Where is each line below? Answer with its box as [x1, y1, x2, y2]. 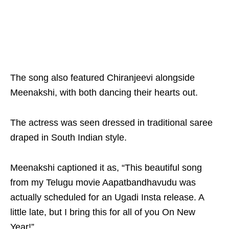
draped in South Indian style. [10, 132, 127, 143]
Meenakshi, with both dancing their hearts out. [10, 87, 198, 98]
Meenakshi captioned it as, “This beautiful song [10, 163, 202, 173]
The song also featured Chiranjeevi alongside [10, 73, 195, 83]
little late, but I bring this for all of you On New [10, 207, 195, 217]
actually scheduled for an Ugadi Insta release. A [10, 192, 204, 202]
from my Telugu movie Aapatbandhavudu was [10, 177, 196, 188]
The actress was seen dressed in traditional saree [10, 118, 213, 128]
